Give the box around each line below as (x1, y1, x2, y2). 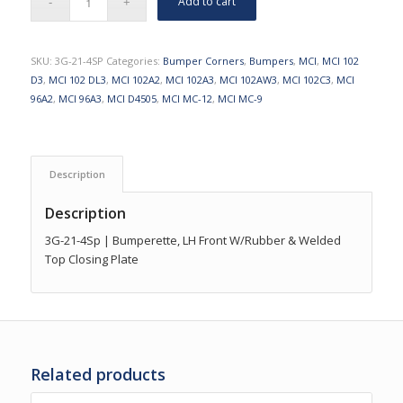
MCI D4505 (106, 91, 157, 105)
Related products (30, 363, 166, 385)
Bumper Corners (162, 53, 244, 67)
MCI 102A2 (111, 72, 160, 86)
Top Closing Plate (44, 250, 139, 267)
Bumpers (248, 53, 293, 67)
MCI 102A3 (165, 72, 214, 86)
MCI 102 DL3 (48, 72, 106, 86)
